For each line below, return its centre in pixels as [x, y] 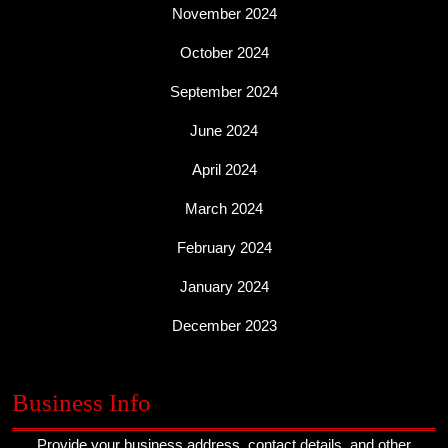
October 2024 [224, 52]
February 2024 [224, 247]
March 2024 [224, 208]
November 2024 [224, 13]
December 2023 [224, 325]
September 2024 [224, 91]
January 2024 [224, 286]
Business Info [81, 402]
